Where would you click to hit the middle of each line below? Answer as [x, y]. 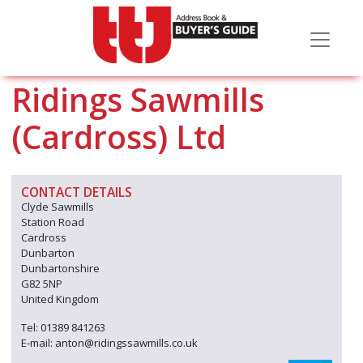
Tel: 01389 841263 [63, 327]
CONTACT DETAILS [77, 192]
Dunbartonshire [60, 268]
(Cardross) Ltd [119, 137]
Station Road [53, 222]
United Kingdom [60, 299]
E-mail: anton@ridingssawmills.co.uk [109, 343]
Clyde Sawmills [58, 207]
